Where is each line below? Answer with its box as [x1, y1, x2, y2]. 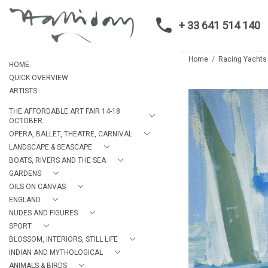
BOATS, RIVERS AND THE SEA [9, 156, 106, 165]
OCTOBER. [9, 117, 44, 125]
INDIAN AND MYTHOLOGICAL [9, 248, 103, 257]
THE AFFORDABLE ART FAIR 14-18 [9, 107, 120, 115]
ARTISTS [9, 87, 37, 95]
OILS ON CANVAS [9, 182, 66, 191]
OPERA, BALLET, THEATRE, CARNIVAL [9, 130, 132, 138]
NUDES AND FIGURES [9, 209, 78, 217]
